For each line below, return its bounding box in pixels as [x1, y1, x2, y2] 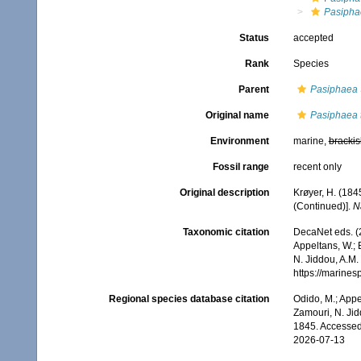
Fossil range [212, 161, 269, 172]
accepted [293, 32, 334, 44]
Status [239, 32, 269, 44]
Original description [179, 187, 269, 198]
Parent [238, 84, 269, 95]
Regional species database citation [108, 293, 269, 305]
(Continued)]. [293, 201, 353, 212]
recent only [293, 161, 342, 172]
